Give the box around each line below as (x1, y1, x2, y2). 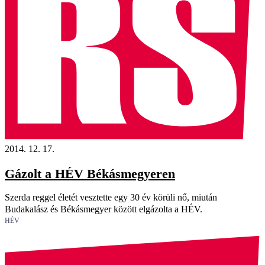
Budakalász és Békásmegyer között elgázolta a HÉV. (5, 204, 202, 215)
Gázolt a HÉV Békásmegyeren (5, 166, 175, 182)
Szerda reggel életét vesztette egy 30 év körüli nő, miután (5, 192, 217, 203)
